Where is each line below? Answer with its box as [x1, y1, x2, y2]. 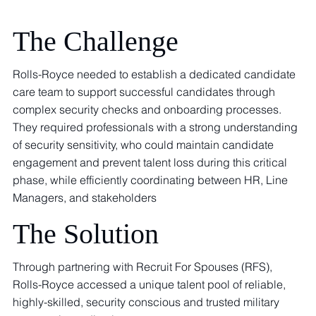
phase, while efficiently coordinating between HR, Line [13, 173, 288, 188]
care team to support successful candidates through [13, 85, 276, 99]
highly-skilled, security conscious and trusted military [13, 294, 280, 309]
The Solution [13, 217, 159, 250]
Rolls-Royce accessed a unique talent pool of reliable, [13, 276, 286, 291]
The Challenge [13, 25, 179, 58]
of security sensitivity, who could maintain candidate [13, 138, 274, 152]
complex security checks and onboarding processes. [13, 102, 282, 117]
